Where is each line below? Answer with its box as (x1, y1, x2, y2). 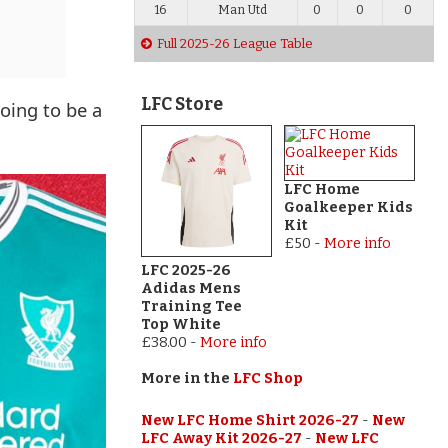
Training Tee (140, 297, 242, 315)
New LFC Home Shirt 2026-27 (140, 411, 359, 429)
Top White (140, 315, 221, 333)
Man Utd (217, 3, 267, 18)
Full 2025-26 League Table (156, 36, 313, 52)
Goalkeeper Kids (283, 199, 413, 217)
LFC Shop (232, 369, 303, 387)
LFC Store (140, 93, 223, 115)
